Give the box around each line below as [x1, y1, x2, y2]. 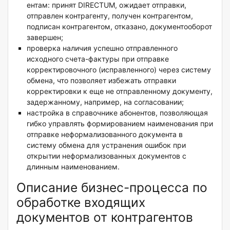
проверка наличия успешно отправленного [27, 44, 178, 53]
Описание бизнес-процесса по [16, 180, 207, 196]
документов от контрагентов [16, 209, 193, 225]
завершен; [27, 33, 63, 42]
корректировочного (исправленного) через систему [27, 65, 211, 74]
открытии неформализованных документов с [27, 151, 186, 161]
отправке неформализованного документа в [27, 130, 183, 139]
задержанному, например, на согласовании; [27, 98, 184, 107]
